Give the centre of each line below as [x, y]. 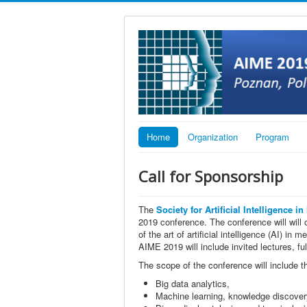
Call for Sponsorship [211, 176]
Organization [213, 136]
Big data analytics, [193, 283]
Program [272, 136]
